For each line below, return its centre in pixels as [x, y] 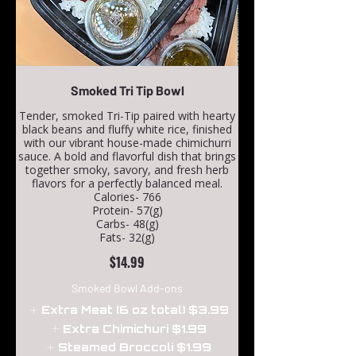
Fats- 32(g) [127, 238]
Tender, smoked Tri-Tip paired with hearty [127, 116]
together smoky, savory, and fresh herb [127, 170]
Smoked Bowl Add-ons [127, 288]
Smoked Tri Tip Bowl [127, 91]
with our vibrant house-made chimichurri [127, 143]
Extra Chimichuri [116, 328]
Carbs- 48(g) [127, 224]
